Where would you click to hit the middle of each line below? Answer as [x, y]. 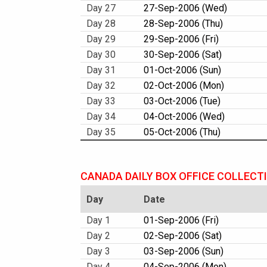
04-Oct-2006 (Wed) [184, 117]
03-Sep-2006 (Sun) [184, 251]
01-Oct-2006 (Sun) [182, 70]
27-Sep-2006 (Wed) [185, 8]
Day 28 [101, 24]
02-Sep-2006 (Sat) [183, 236]
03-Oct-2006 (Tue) [182, 101]
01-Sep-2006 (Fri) [181, 220]
